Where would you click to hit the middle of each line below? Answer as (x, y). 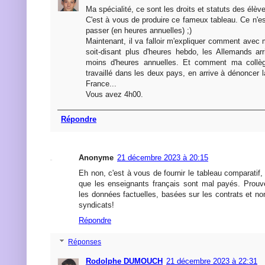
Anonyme (96, 158)
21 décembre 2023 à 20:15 (163, 158)
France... (101, 84)
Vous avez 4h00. (114, 95)
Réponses (85, 242)
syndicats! (96, 205)
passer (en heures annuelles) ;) (139, 31)
